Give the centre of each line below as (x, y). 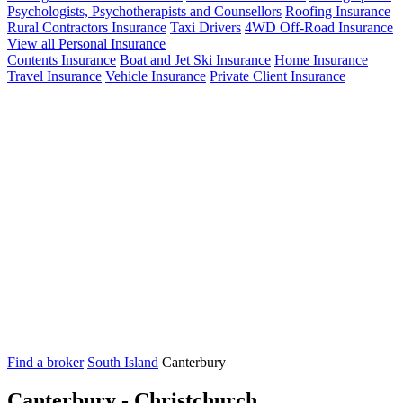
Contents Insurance (62, 59)
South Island (123, 363)
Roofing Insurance (338, 11)
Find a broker (45, 363)
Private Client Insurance (278, 76)
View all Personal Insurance (86, 43)
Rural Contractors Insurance (87, 27)
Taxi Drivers (206, 27)
